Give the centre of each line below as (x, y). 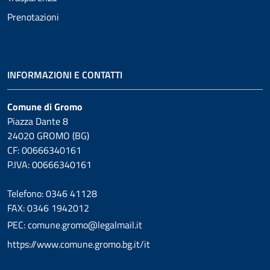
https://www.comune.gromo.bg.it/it (79, 244)
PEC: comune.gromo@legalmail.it (75, 224)
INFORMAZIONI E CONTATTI (65, 74)
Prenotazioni (33, 17)
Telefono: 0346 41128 (52, 193)
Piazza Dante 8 (38, 121)
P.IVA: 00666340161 (49, 164)
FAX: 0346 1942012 (48, 208)
